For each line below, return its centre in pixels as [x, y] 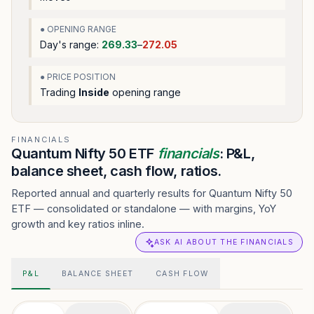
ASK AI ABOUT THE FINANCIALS [224, 242]
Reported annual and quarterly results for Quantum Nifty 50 [152, 193]
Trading [59, 92]
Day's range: [71, 45]
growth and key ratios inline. [78, 224]
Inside [94, 92]
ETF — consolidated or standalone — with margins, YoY [144, 209]
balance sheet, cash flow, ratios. [116, 171]
